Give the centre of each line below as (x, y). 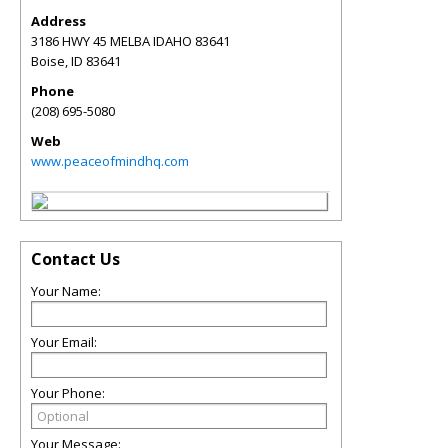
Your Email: (64, 342)
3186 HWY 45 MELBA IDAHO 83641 (130, 41)
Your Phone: (68, 393)
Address (58, 21)
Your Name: (66, 291)
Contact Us (75, 259)
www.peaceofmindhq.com (110, 161)
